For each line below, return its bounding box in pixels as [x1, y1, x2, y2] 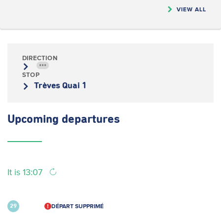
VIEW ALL [177, 6, 206, 12]
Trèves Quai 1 [34, 81, 87, 90]
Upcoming [7, 113, 62, 125]
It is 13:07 [7, 167, 45, 177]
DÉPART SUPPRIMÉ [51, 203, 104, 209]
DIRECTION [22, 54, 57, 62]
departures [62, 113, 120, 125]
